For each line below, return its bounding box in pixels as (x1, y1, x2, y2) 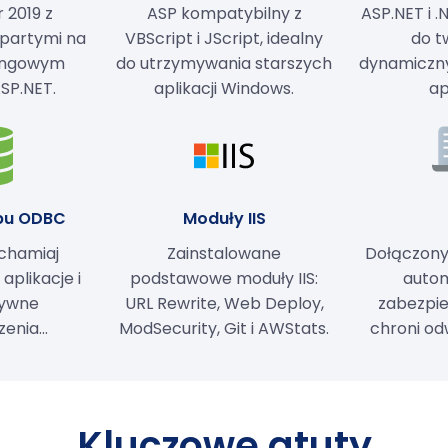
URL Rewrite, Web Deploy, (124, 291, 324, 315)
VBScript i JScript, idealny (125, 26, 323, 50)
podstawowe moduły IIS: (130, 266, 318, 290)
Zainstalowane (167, 241, 281, 265)
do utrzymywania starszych (116, 51, 332, 75)
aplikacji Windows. (154, 76, 294, 100)
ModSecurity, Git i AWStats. (119, 316, 329, 340)
